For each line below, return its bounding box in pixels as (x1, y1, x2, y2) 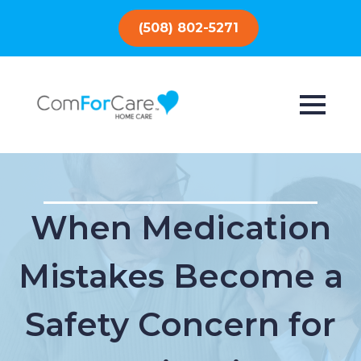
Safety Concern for (25, 305, 336, 344)
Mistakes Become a (18, 256, 343, 296)
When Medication (30, 208, 331, 247)
